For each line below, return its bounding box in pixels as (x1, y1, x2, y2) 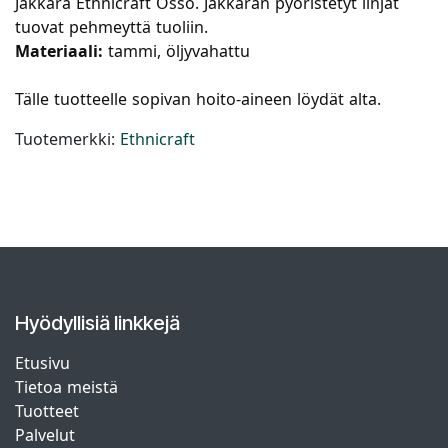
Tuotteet (15, 401, 79, 422)
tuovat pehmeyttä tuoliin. (15, 17, 208, 38)
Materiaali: (15, 41, 103, 62)
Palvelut (15, 425, 75, 446)
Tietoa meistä (15, 377, 118, 398)
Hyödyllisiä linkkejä (15, 311, 180, 336)
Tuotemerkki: (15, 129, 120, 150)
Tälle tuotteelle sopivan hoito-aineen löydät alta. (15, 89, 381, 110)
